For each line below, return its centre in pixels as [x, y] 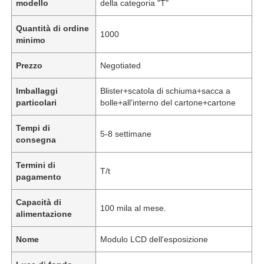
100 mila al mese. [133, 208]
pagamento [39, 176]
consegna [36, 139]
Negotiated [121, 65]
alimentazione [44, 214]
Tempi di [33, 128]
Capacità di [39, 202]
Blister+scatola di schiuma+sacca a [166, 90]
